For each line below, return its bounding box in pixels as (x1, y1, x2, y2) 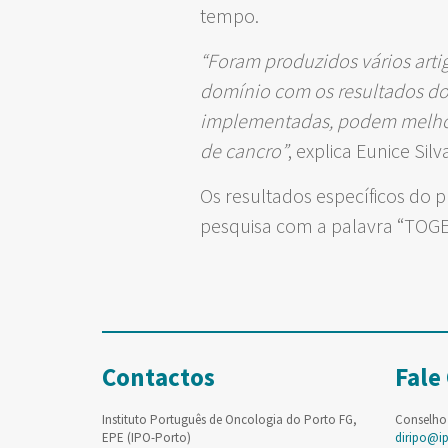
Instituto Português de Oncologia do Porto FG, (102, 411, 357, 428)
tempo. (199, 3, 259, 28)
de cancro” (199, 138, 288, 163)
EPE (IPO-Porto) (102, 429, 191, 446)
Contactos (102, 361, 215, 393)
